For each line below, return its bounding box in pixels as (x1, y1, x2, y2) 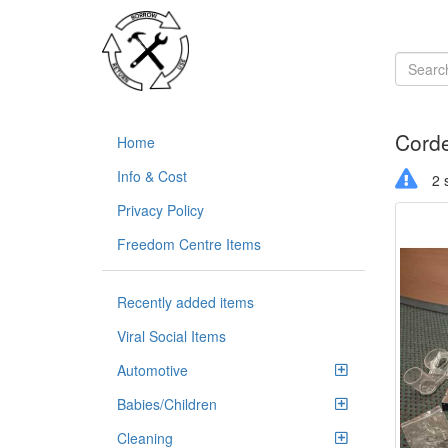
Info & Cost (117, 166, 187, 186)
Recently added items (117, 292, 254, 312)
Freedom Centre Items (117, 234, 261, 254)
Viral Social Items (117, 326, 226, 346)
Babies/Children (117, 394, 217, 414)
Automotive (117, 360, 188, 380)
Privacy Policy (117, 200, 204, 220)
